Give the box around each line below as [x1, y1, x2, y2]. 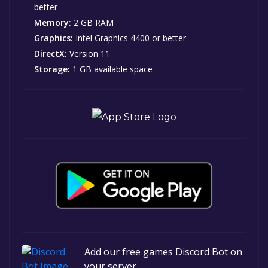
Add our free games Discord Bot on [84, 245, 242, 258]
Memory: [34, 17, 71, 29]
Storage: [34, 63, 70, 75]
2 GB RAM [71, 17, 114, 29]
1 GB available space [70, 63, 153, 75]
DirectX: [34, 48, 67, 60]
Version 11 [67, 48, 110, 60]
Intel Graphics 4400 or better [73, 32, 186, 44]
